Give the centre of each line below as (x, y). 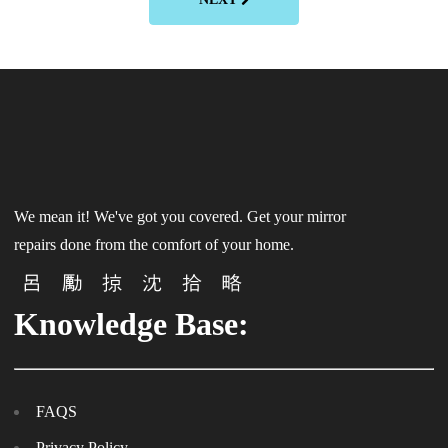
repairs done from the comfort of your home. (154, 244)
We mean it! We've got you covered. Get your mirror (180, 216)
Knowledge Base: (131, 323)
